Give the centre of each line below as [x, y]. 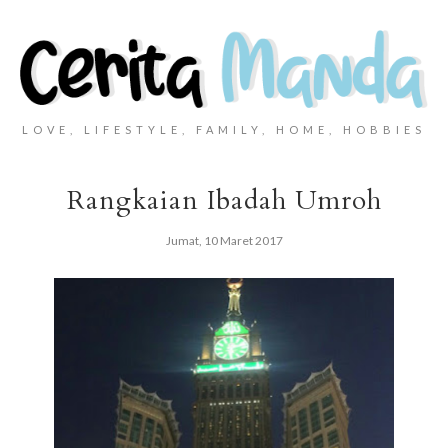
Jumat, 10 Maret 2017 [224, 241]
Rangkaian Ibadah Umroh [224, 201]
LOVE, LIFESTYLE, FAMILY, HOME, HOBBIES [224, 130]
